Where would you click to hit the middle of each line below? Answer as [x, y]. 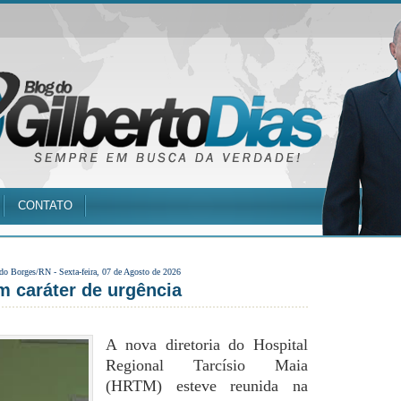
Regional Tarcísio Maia [207, 365]
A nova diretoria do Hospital [207, 345]
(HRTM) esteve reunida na [207, 386]
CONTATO [45, 205]
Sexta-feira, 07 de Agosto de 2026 [120, 272]
